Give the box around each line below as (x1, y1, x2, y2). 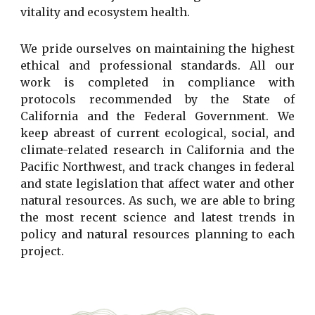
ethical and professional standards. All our (20, 58, 295, 72)
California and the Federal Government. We (20, 108, 295, 123)
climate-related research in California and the (20, 142, 295, 157)
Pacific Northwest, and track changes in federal (20, 159, 295, 174)
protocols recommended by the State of (20, 91, 295, 106)
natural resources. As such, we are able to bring (20, 193, 295, 207)
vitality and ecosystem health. (20, 4, 191, 19)
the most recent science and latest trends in (20, 210, 295, 224)
